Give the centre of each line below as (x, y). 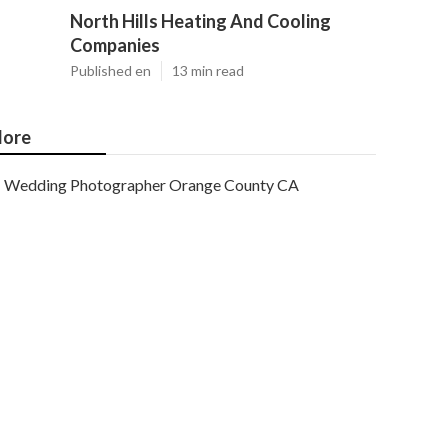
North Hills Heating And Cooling (200, 21)
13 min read (208, 70)
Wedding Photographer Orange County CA (151, 184)
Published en (110, 70)
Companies (115, 45)
